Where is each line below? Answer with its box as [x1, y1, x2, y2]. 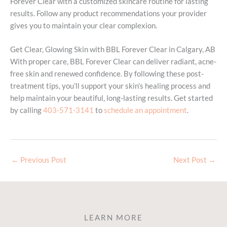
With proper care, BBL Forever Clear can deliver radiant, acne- [10, 57, 216, 66]
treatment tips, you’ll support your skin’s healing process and [10, 82, 210, 91]
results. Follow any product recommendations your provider [10, 9, 207, 18]
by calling [10, 106, 42, 115]
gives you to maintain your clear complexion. [10, 21, 157, 30]
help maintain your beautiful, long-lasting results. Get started [10, 94, 213, 103]
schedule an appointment [104, 106, 187, 115]
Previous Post [19, 156, 66, 165]
